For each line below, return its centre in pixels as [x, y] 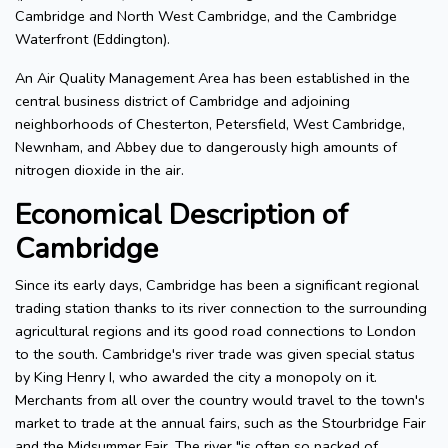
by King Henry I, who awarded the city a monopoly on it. [196, 377]
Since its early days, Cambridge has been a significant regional [217, 285]
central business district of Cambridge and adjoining [182, 101]
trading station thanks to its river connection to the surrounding [221, 308]
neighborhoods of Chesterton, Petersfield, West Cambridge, [210, 124]
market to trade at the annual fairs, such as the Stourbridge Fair [220, 423]
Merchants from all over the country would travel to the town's [220, 400]
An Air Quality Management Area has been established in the [212, 78]
